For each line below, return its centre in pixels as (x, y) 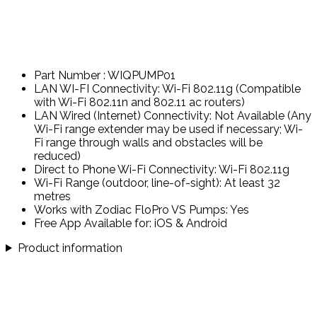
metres (52, 196)
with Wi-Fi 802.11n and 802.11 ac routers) (139, 102)
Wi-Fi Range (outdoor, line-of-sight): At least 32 (157, 183)
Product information (70, 248)
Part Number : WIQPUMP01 (105, 75)
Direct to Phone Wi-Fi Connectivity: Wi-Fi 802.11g (162, 169)
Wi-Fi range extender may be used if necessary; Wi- (168, 129)
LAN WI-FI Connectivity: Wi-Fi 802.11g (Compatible (167, 88)
